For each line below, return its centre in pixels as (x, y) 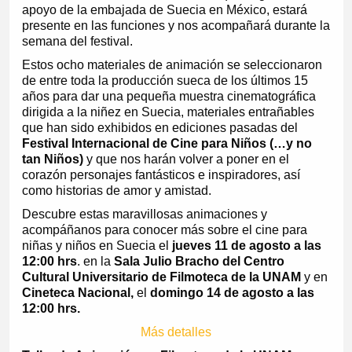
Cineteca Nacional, (79, 293)
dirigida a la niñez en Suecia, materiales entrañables (168, 112)
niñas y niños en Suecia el (97, 246)
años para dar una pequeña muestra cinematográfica (169, 97)
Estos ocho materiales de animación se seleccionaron (172, 65)
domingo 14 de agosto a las (230, 293)
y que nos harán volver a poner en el (186, 159)
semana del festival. (77, 42)
